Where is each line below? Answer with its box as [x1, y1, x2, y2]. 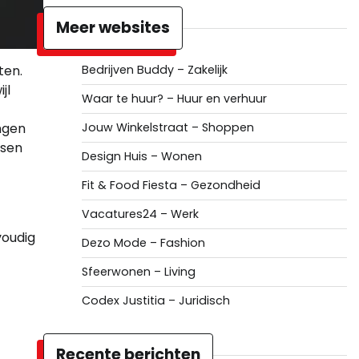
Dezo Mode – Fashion [81, 235, 205, 251]
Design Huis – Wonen [81, 148, 202, 164]
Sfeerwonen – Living [81, 264, 196, 280]
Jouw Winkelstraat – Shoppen [81, 119, 254, 135]
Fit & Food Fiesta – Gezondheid [81, 177, 260, 193]
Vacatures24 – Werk [81, 206, 199, 222]
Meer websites [55, 17, 170, 38]
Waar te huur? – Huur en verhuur [81, 91, 267, 107]
